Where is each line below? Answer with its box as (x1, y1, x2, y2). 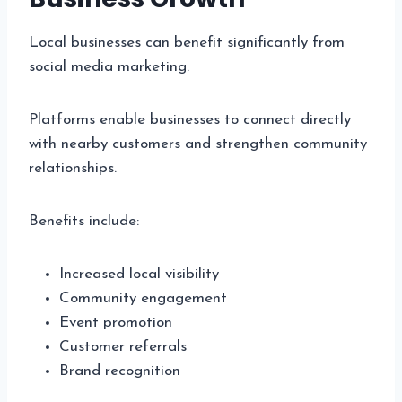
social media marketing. (29, 58, 189, 74)
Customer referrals (59, 338, 187, 354)
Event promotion (59, 314, 172, 330)
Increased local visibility (59, 266, 219, 282)
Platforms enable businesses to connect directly (29, 111, 351, 127)
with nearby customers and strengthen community (29, 135, 367, 152)
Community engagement (59, 290, 227, 306)
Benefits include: (29, 213, 139, 229)
